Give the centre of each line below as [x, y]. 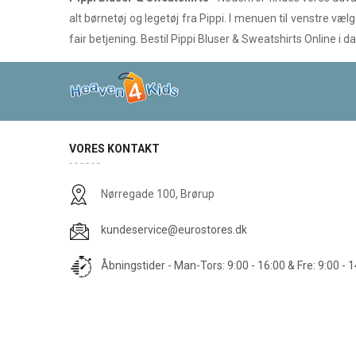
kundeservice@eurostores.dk [174, 229]
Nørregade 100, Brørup [158, 193]
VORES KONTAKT [114, 148]
